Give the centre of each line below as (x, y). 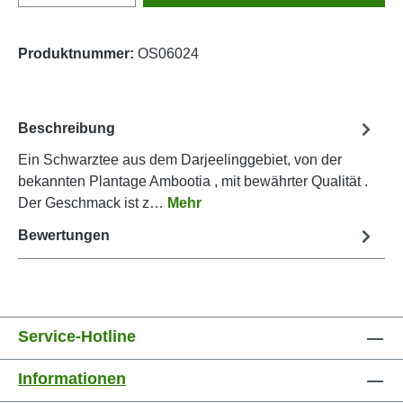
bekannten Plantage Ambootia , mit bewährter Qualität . (193, 181)
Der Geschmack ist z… (93, 202)
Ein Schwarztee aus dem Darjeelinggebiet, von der (180, 159)
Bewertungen (64, 236)
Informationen (72, 379)
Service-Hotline (77, 337)
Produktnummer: (78, 53)
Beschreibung (67, 129)
